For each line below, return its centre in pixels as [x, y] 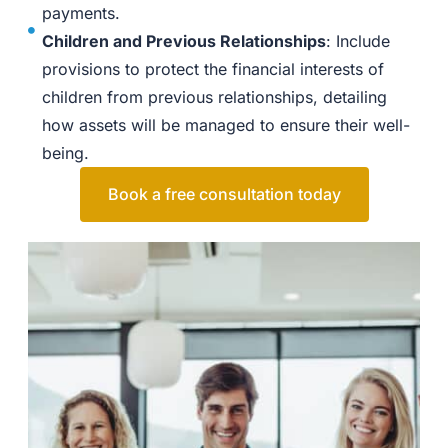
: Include [357, 40]
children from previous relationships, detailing [214, 96]
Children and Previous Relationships [183, 40]
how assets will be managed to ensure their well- [225, 124]
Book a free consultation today [224, 193]
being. [65, 152]
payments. [80, 12]
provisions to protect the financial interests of [212, 68]
